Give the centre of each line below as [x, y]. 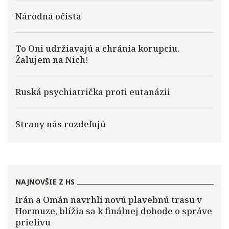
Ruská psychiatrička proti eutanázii [93, 92]
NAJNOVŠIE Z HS [45, 182]
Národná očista [48, 16]
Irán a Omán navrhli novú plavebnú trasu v [109, 200]
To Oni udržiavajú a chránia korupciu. [97, 48]
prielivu [33, 222]
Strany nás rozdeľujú [61, 124]
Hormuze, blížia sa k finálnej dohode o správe [114, 211]
